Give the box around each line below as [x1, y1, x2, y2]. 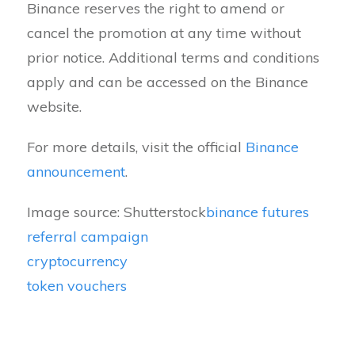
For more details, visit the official [27, 137, 246, 156]
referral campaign [27, 227, 148, 246]
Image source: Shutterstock [27, 202, 206, 221]
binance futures [206, 202, 309, 221]
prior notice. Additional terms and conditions [27, 48, 319, 67]
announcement [27, 162, 125, 181]
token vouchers [27, 276, 127, 295]
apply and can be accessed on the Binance [27, 72, 308, 91]
